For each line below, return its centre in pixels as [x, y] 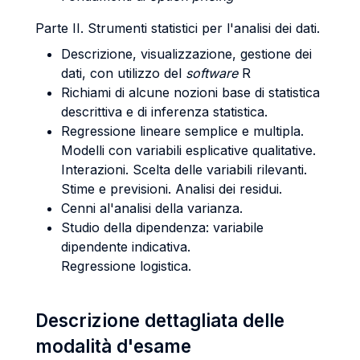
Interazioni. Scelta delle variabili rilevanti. [184, 170]
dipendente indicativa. [126, 247]
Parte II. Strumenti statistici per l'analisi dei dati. [178, 28]
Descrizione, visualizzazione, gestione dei [186, 54]
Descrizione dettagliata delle [160, 320]
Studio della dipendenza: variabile [162, 227]
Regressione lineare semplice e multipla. [182, 131]
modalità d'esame [113, 346]
